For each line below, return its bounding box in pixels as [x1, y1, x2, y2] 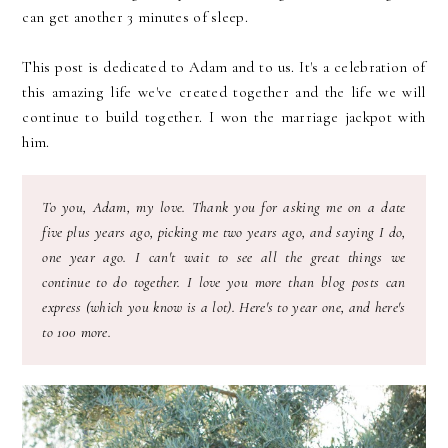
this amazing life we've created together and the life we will [22, 83, 426, 102]
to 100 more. [42, 323, 116, 342]
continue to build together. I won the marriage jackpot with [22, 108, 426, 127]
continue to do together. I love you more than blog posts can [42, 273, 406, 292]
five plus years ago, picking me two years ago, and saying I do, [42, 223, 406, 242]
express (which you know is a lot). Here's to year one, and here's [42, 298, 406, 317]
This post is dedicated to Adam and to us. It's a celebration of [22, 58, 426, 77]
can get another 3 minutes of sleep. [22, 8, 248, 27]
